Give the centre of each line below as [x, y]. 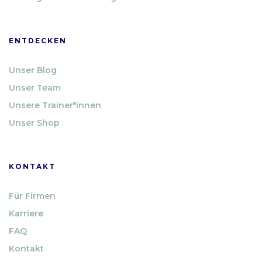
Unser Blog [33, 70]
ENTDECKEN [38, 40]
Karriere [26, 213]
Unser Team [35, 87]
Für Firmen [32, 196]
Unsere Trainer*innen [55, 105]
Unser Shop [34, 123]
